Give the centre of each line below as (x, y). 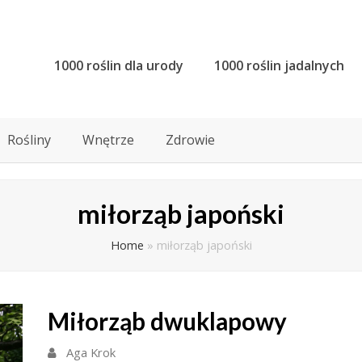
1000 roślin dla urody (119, 65)
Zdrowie (190, 140)
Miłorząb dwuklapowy (167, 321)
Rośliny (29, 140)
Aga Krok (91, 352)
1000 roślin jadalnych (279, 65)
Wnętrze (108, 140)
